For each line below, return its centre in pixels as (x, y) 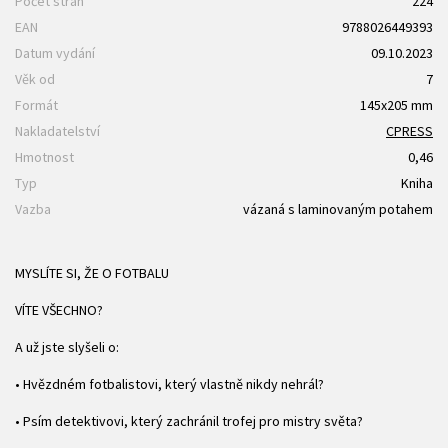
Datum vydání (55, 53)
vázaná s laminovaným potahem (338, 209)
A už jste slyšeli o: (67, 347)
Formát (36, 105)
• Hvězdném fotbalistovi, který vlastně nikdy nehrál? (169, 384)
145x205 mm (396, 105)
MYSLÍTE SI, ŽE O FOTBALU (92, 273)
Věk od (35, 79)
